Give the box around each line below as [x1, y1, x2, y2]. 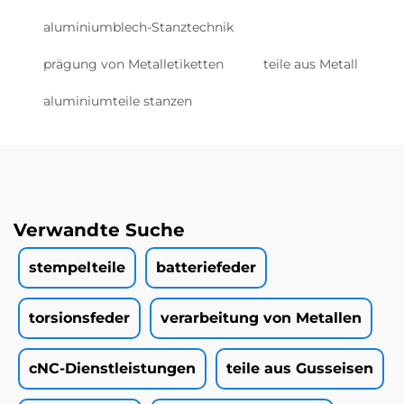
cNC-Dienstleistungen [29, 360, 196, 378]
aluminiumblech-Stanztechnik [43, 19, 234, 36]
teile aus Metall [263, 56, 358, 73]
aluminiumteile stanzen [43, 93, 192, 110]
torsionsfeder [29, 309, 130, 327]
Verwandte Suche [14, 219, 185, 242]
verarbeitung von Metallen [161, 309, 362, 327]
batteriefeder [156, 259, 256, 277]
